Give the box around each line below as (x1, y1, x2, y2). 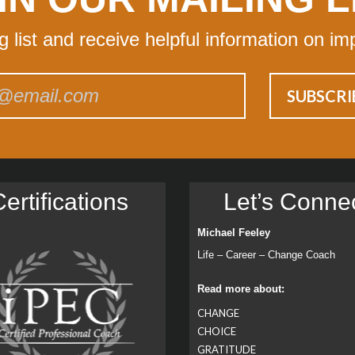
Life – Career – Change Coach (197, 248, 335, 261)
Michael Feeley (197, 226, 270, 239)
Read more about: (197, 282, 284, 295)
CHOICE (197, 324, 236, 338)
